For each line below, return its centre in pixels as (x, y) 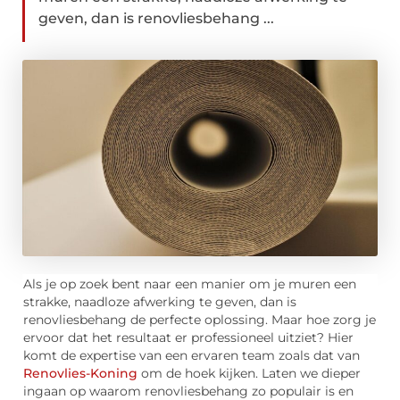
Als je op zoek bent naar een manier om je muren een (190, 284)
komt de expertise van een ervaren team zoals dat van (192, 356)
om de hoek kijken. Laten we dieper (249, 374)
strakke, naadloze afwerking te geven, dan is (160, 302)
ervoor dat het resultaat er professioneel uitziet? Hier (188, 338)
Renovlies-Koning (80, 374)
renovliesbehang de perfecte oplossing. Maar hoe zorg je (200, 320)
